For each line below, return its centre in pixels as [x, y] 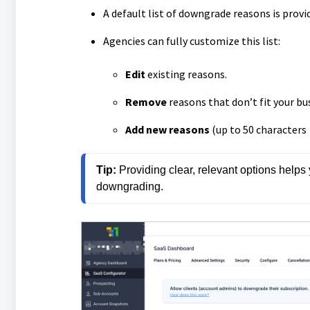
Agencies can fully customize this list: [191, 40]
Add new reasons [167, 129]
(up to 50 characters [258, 129]
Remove [146, 101]
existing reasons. [186, 74]
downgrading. [129, 186]
